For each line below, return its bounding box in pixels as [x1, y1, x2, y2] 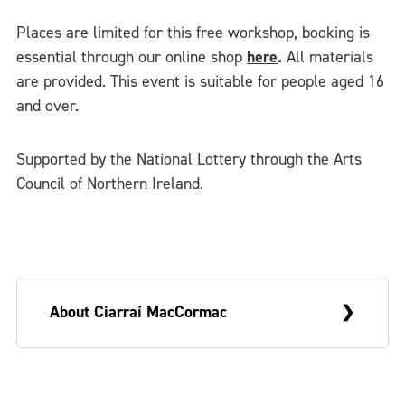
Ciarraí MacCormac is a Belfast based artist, [34, 378, 369, 403]
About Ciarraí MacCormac [50, 301, 227, 324]
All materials [287, 46, 373, 69]
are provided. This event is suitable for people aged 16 [16, 71, 384, 93]
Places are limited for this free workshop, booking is [16, 22, 370, 44]
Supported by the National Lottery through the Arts [16, 147, 362, 170]
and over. [16, 95, 83, 118]
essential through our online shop [16, 46, 247, 69]
